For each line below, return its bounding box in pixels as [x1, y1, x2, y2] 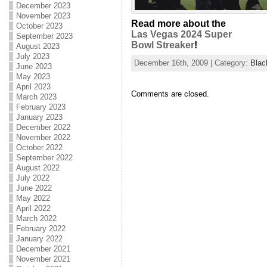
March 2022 [15, 214, 57, 223]
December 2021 [15, 244, 70, 253]
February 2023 [15, 103, 66, 111]
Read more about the [131, 18, 226, 29]
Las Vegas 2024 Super [131, 29, 232, 39]
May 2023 [15, 72, 50, 81]
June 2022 [15, 184, 52, 193]
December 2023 [15, 1, 70, 10]
